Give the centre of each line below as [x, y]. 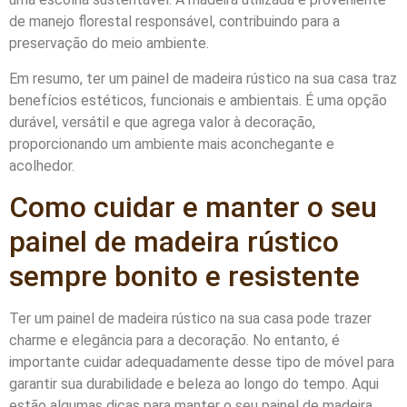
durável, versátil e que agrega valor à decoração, [162, 122]
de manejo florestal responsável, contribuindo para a [174, 22]
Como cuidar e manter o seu [193, 207]
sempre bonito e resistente [184, 276]
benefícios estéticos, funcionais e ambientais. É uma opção [198, 100]
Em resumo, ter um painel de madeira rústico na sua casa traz [203, 78]
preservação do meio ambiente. [109, 44]
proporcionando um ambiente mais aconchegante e [172, 144]
